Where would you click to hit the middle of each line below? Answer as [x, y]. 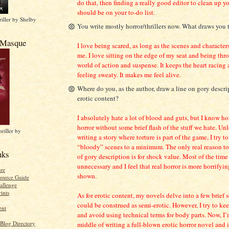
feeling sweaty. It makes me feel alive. [129, 75]
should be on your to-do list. [116, 13]
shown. [87, 176]
